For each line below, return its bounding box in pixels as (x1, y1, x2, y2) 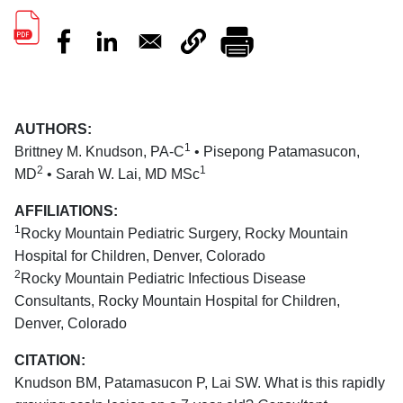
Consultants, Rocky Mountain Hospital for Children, (14, 293, 341, 309)
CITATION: (14, 353, 86, 368)
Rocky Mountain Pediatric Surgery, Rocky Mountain (21, 226, 349, 241)
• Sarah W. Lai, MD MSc (43, 166, 201, 182)
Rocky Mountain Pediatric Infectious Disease (21, 271, 307, 286)
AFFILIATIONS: (14, 203, 119, 219)
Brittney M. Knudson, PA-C (14, 144, 185, 159)
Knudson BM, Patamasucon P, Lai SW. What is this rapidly (14, 375, 386, 390)
